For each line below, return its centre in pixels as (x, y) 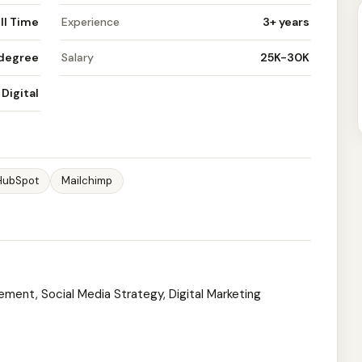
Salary (78, 57)
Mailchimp (87, 181)
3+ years (286, 22)
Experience (90, 22)
